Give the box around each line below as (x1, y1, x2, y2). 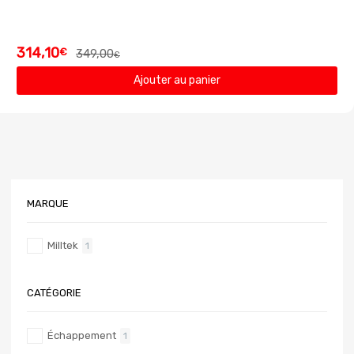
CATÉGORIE (27, 287, 81, 299)
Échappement (47, 330, 116, 342)
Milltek (47, 239, 78, 252)
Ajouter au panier (134, 73, 220, 88)
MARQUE (27, 197, 69, 209)
